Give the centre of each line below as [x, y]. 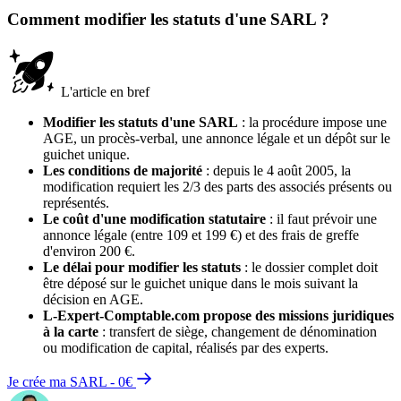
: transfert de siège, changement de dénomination [238, 331]
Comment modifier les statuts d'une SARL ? [168, 19]
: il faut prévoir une [321, 218]
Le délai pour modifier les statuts [142, 267]
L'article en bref [103, 91]
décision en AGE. [93, 299]
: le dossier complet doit [309, 267]
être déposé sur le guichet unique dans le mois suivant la [200, 283]
